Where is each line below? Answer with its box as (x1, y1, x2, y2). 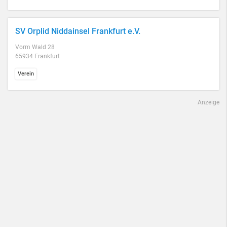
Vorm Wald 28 (15, 44, 55, 51)
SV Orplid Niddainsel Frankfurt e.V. (15, 26, 140, 36)
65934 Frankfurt (15, 53, 60, 60)
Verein (18, 70, 34, 77)
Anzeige (198, 99, 219, 106)
